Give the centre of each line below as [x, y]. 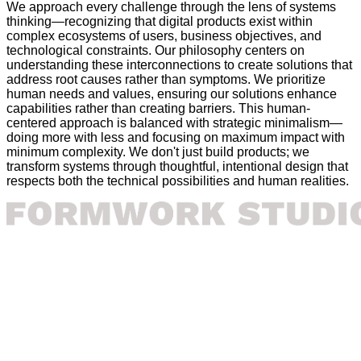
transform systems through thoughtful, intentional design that [177, 166]
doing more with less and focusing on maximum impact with [176, 137]
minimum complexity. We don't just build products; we [158, 151]
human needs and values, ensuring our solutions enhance [172, 93]
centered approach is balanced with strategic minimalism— [174, 122]
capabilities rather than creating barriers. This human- [158, 108]
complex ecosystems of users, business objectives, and [164, 35]
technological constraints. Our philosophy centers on [156, 50]
